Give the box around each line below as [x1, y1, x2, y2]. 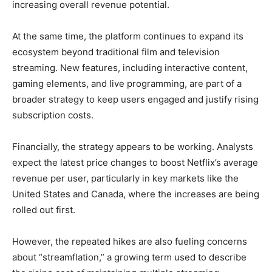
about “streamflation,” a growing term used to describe [12, 251, 246, 263]
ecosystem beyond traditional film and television [12, 46, 220, 58]
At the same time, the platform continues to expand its [12, 30, 243, 42]
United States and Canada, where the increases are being [12, 188, 259, 200]
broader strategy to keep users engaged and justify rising [12, 93, 259, 105]
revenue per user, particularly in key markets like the [12, 172, 239, 184]
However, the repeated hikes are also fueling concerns [12, 236, 247, 247]
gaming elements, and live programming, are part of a [12, 78, 242, 89]
